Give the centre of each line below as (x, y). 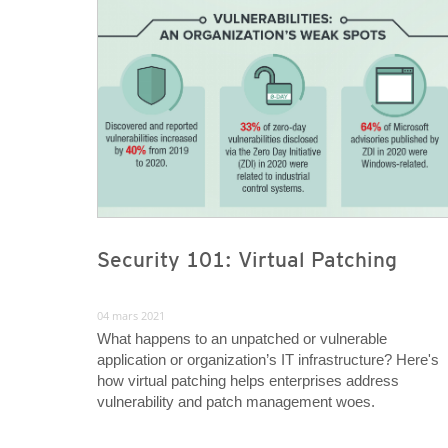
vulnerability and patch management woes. (236, 402)
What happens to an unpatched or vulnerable (242, 339)
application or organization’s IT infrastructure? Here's (268, 360)
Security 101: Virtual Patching (247, 260)
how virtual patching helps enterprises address (248, 381)
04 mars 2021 (131, 316)
